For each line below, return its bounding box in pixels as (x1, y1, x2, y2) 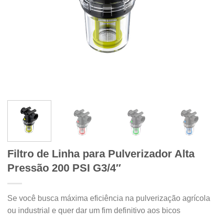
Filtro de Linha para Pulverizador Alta (7, 147, 195, 160)
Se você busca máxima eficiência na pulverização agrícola (7, 194, 210, 202)
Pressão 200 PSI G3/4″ (7, 161, 121, 174)
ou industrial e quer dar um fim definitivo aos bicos (7, 206, 180, 215)
